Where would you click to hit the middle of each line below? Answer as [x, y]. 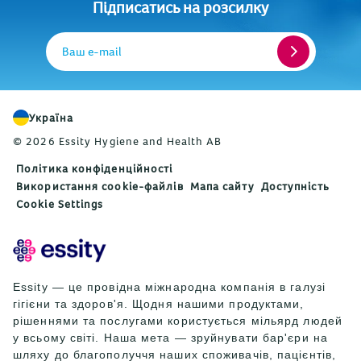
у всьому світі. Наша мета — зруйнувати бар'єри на [170, 338]
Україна [51, 118]
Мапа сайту [222, 187]
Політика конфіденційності [95, 169]
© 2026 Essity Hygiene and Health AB [118, 141]
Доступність [295, 187]
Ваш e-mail [91, 52]
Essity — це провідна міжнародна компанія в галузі [169, 287]
